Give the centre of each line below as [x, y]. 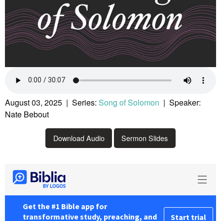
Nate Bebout [27, 114]
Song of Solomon [129, 102]
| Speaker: [180, 102]
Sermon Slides [145, 138]
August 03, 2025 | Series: [52, 102]
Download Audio [79, 138]
